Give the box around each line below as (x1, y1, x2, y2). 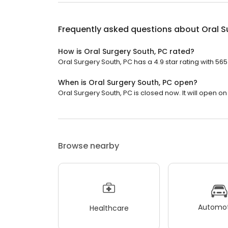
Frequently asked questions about (58, 23, 202, 35)
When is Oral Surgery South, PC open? (58, 77, 197, 88)
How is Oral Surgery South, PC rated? (58, 46, 194, 56)
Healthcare (89, 203, 129, 213)
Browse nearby (58, 140, 119, 152)
